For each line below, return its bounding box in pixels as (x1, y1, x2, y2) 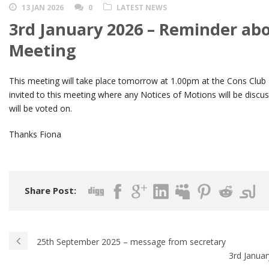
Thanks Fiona (9, 128, 61, 141)
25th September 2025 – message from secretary (37, 236, 226, 248)
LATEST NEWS (116, 2, 167, 13)
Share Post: (25, 184, 76, 197)
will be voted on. (9, 103, 72, 115)
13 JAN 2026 (22, 2, 64, 13)
